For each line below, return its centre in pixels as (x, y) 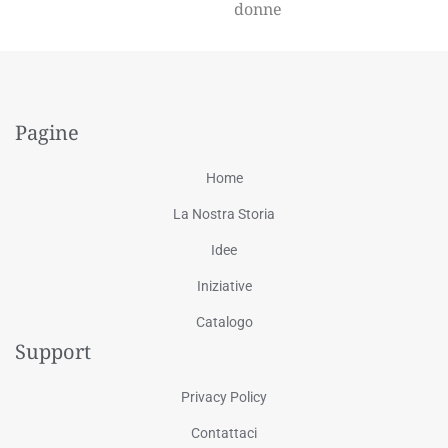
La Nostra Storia (224, 213)
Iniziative (224, 285)
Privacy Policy (224, 396)
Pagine (47, 132)
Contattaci (224, 432)
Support (53, 351)
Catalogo (224, 321)
